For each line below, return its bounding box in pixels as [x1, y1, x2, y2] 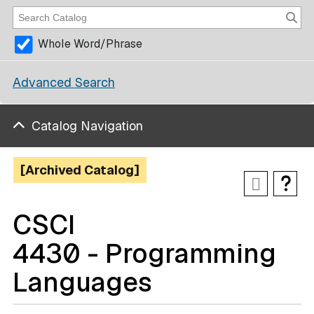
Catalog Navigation [32, 118, 143, 134]
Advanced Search [13, 74, 115, 90]
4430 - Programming [13, 236, 276, 271]
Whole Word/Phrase [38, 36, 142, 52]
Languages [13, 265, 152, 299]
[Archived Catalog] [20, 162, 139, 178]
